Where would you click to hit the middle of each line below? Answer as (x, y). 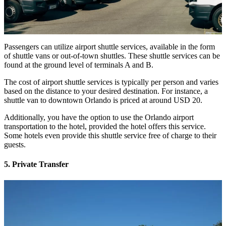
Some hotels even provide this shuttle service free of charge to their (110, 136)
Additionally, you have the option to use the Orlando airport (99, 118)
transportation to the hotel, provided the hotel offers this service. (105, 127)
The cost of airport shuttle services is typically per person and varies (111, 82)
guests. (15, 145)
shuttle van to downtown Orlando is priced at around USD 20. (103, 100)
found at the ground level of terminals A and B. (79, 65)
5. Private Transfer (37, 164)
